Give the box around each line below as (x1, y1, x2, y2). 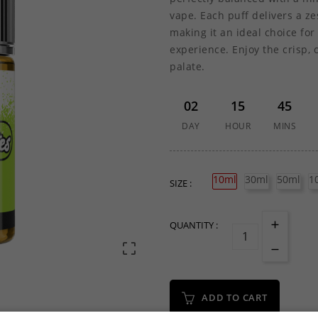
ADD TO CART (202, 291, 268, 304)
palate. (170, 60, 205, 74)
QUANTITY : (170, 219, 218, 231)
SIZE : (170, 176, 192, 190)
